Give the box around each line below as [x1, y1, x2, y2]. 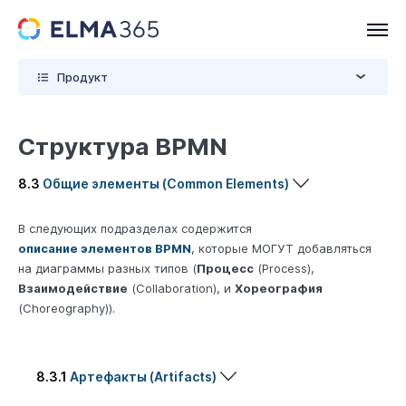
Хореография [235, 281, 323, 296]
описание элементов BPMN [18, 241, 191, 256]
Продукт [57, 70, 108, 84]
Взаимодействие [18, 281, 128, 296]
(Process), [254, 261, 314, 276]
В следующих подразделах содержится [18, 221, 252, 237]
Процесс [197, 261, 254, 276]
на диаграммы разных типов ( [18, 261, 197, 276]
